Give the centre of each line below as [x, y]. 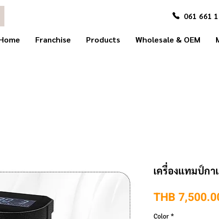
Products [103, 39]
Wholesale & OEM [168, 39]
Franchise [53, 39]
